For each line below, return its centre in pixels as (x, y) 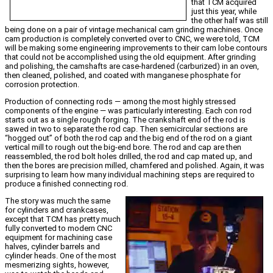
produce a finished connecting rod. (66, 184)
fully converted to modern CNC (58, 229)
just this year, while (224, 12)
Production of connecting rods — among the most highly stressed (120, 102)
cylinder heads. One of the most (61, 256)
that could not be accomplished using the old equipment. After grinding (130, 57)
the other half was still (230, 21)
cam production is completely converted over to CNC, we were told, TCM (132, 39)
